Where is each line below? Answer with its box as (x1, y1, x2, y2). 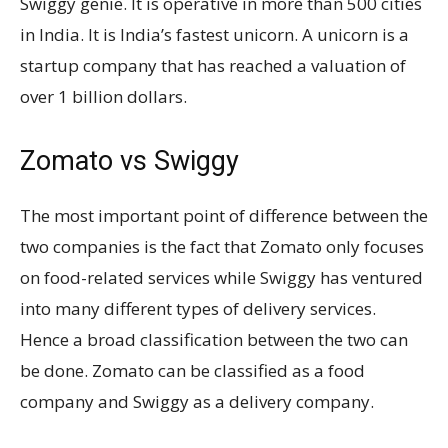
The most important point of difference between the (20, 204, 428, 227)
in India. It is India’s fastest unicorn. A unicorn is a (20, 23, 409, 46)
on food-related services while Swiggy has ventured (20, 266, 423, 289)
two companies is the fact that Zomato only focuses (20, 235, 424, 258)
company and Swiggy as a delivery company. (20, 390, 378, 413)
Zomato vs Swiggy (20, 145, 239, 177)
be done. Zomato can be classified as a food (20, 359, 365, 382)
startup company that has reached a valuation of (20, 54, 406, 77)
